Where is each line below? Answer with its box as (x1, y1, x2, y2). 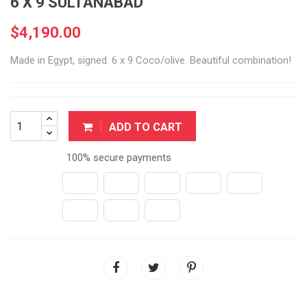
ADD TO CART (109, 120, 182, 134)
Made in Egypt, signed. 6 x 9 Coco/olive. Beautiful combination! (10, 54, 291, 66)
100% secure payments (64, 151, 171, 164)
